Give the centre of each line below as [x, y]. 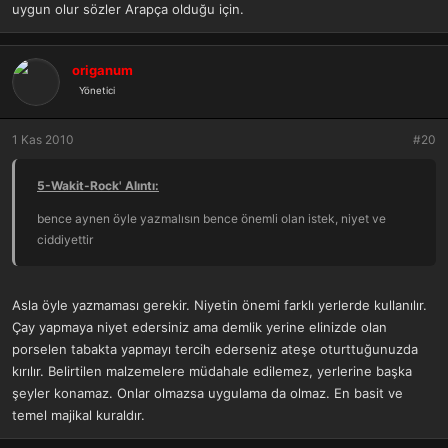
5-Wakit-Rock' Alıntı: [98, 185]
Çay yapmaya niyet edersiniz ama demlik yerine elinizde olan [199, 327]
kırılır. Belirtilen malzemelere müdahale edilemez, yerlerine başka [212, 371]
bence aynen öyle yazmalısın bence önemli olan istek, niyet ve [211, 218]
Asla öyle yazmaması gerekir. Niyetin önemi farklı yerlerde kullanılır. [219, 305]
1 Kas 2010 [43, 139]
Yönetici [97, 91]
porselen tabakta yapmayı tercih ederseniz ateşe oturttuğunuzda [215, 349]
